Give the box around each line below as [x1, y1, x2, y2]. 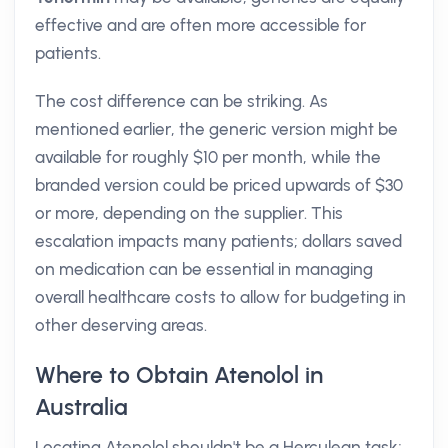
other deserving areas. [35, 315, 207, 335]
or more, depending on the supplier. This [35, 203, 343, 223]
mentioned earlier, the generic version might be [35, 119, 398, 139]
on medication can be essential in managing [35, 259, 373, 279]
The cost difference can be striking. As [35, 91, 328, 111]
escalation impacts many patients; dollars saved [35, 231, 402, 251]
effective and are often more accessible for [35, 15, 366, 35]
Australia [35, 393, 128, 421]
